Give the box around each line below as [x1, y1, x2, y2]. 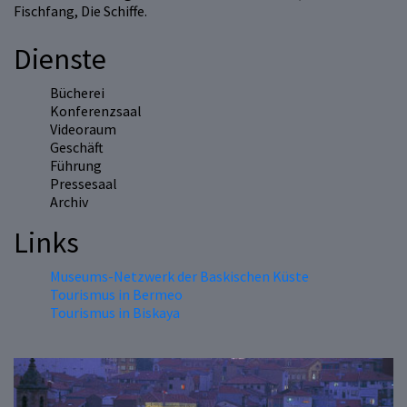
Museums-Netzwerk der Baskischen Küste [50, 267, 309, 286]
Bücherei [50, 84, 104, 103]
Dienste [14, 41, 106, 78]
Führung [50, 156, 102, 175]
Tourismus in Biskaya [50, 303, 180, 323]
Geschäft [50, 138, 104, 157]
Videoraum [50, 120, 116, 139]
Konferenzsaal [50, 102, 142, 121]
